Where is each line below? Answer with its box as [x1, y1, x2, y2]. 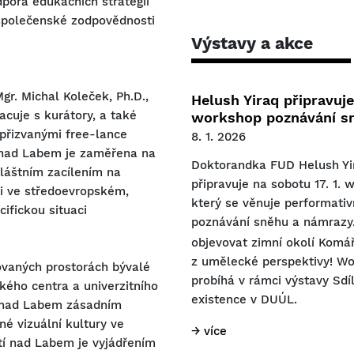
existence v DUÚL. [191, 292, 297, 307]
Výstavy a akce [191, 33, 313, 54]
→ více [191, 323, 227, 338]
